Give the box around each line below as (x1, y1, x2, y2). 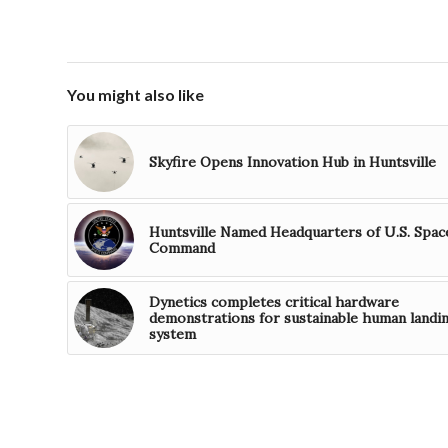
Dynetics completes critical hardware (149, 293, 399, 312)
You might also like (67, 85, 204, 105)
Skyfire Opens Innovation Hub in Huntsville (149, 153, 436, 172)
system (149, 325, 196, 344)
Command (149, 239, 215, 258)
